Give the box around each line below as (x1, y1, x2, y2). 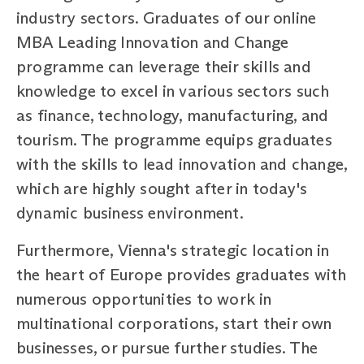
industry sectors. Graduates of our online (16, 7, 317, 28)
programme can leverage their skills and (16, 56, 311, 76)
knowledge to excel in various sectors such (16, 80, 330, 101)
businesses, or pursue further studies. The (16, 337, 318, 357)
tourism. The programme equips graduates (16, 129, 332, 149)
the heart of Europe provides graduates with (16, 264, 347, 284)
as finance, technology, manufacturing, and (16, 105, 329, 125)
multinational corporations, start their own (16, 313, 332, 333)
